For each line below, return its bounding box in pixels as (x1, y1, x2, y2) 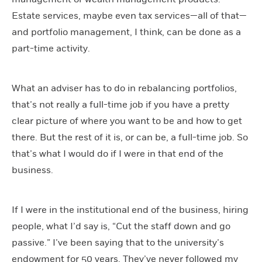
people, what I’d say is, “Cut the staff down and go (12, 220, 230, 232)
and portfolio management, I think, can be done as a (12, 26, 241, 38)
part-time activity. (12, 42, 90, 54)
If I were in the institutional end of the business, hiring (12, 204, 249, 216)
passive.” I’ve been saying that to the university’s (12, 236, 224, 249)
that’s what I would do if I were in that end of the (12, 147, 223, 160)
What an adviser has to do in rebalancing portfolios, (12, 82, 237, 94)
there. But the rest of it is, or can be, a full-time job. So (12, 131, 248, 143)
